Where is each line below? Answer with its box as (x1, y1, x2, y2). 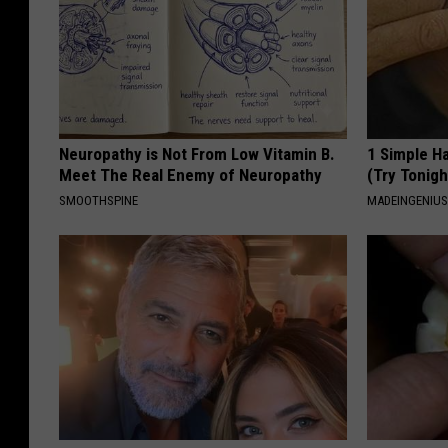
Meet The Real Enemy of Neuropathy (59, 165, 322, 186)
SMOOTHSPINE (59, 193, 138, 209)
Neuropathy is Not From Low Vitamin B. (59, 144, 335, 165)
